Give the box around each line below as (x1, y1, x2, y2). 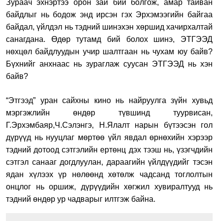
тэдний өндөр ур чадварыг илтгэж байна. (6, 194, 155, 203)
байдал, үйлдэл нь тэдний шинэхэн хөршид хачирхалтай (6, 22, 213, 31)
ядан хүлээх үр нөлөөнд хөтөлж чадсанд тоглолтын (6, 170, 213, 179)
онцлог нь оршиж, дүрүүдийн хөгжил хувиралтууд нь (6, 182, 213, 191)
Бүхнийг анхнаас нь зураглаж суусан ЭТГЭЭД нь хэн (6, 59, 213, 68)
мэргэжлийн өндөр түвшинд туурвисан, (6, 108, 213, 117)
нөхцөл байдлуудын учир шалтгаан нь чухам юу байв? (6, 47, 213, 56)
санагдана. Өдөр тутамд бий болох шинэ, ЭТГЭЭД (6, 35, 213, 43)
